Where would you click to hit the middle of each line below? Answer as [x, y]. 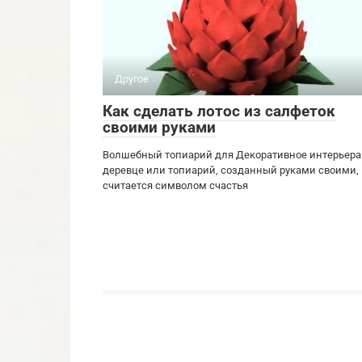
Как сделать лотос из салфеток [219, 111]
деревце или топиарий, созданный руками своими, [231, 170]
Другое [132, 78]
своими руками [159, 127]
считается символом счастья [175, 185]
